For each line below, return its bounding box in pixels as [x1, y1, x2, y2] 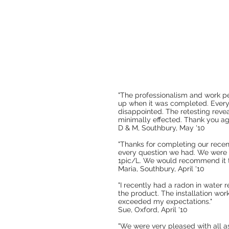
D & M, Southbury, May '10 [118, 124, 205, 132]
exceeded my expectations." [118, 197, 212, 205]
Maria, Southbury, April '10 [118, 165, 204, 173]
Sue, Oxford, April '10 [118, 205, 188, 214]
